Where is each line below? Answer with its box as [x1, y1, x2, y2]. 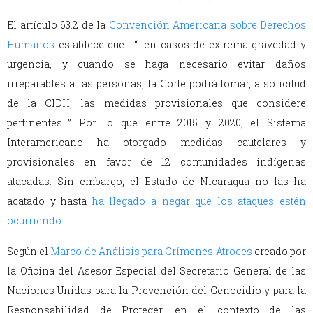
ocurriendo [7, 214, 61, 228]
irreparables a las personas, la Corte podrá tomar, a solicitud [7, 77, 306, 91]
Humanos [7, 38, 54, 52]
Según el [7, 245, 49, 259]
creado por [254, 245, 307, 259]
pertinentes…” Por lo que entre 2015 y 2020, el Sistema [7, 116, 306, 130]
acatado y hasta [7, 194, 87, 208]
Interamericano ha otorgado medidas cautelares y [7, 136, 306, 150]
